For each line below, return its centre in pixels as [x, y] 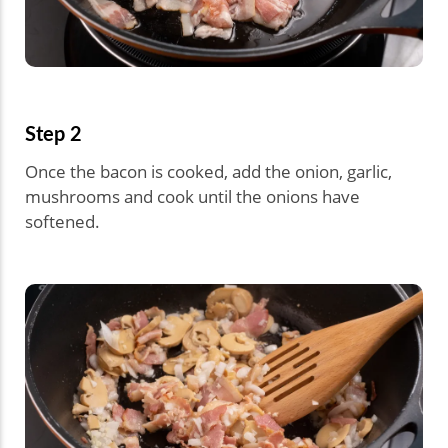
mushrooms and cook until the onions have [192, 196]
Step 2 [53, 132]
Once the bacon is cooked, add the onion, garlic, [208, 171]
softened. [62, 221]
